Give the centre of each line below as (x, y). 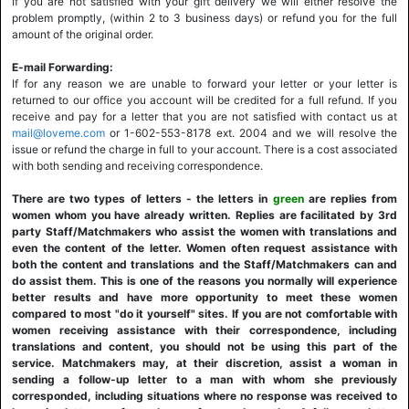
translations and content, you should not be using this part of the (204, 346)
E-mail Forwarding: (63, 67)
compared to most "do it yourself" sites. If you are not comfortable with (204, 314)
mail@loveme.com (58, 133)
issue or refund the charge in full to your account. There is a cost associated (204, 149)
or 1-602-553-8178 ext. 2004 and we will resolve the (251, 133)
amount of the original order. (83, 34)
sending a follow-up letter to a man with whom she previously (204, 379)
